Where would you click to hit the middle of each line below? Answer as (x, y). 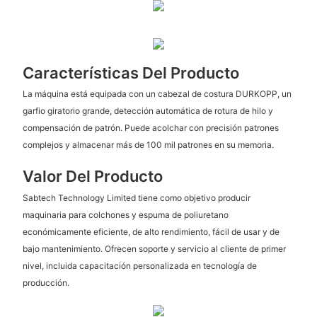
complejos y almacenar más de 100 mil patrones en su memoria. (148, 145)
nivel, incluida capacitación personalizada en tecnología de (139, 265)
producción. (46, 282)
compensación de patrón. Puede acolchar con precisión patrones (150, 128)
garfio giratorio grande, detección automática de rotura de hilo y (148, 111)
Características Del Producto (131, 73)
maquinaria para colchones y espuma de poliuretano (125, 214)
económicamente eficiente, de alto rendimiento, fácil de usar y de (151, 231)
